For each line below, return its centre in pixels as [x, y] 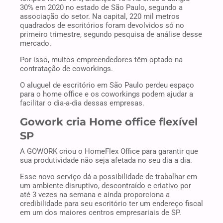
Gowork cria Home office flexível [109, 122]
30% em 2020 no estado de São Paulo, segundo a [101, 8]
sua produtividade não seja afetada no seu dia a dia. [106, 161]
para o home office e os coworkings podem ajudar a [107, 94]
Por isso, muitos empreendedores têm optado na [101, 60]
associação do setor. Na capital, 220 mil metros [100, 17]
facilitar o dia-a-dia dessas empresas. [82, 103]
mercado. [36, 44]
